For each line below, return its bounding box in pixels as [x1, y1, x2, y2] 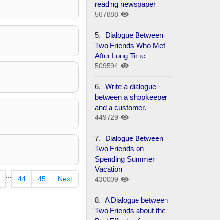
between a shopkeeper [95, 92, 168, 101]
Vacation [95, 165, 123, 173]
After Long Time [95, 51, 146, 60]
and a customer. [95, 103, 147, 111]
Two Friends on [95, 144, 144, 153]
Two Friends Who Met [95, 41, 165, 50]
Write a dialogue [105, 82, 157, 91]
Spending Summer [95, 154, 155, 163]
